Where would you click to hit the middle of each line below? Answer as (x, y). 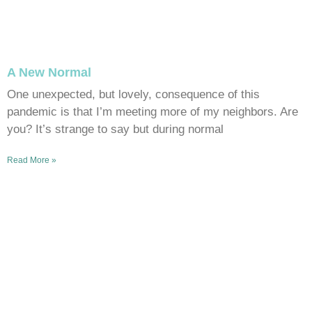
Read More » (32, 160)
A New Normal (49, 72)
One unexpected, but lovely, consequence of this (133, 94)
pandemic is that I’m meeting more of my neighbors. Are (153, 111)
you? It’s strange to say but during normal (115, 129)
